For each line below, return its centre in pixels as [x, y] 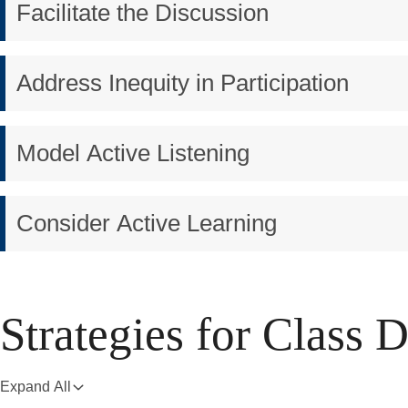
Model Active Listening [133, 153]
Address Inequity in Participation [183, 83]
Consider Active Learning [147, 224]
